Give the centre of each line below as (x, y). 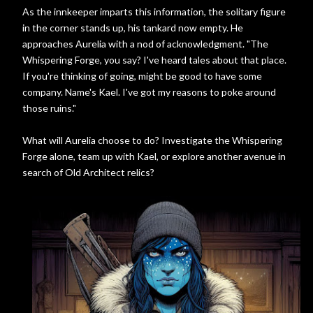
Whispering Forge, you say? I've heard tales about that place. (154, 60)
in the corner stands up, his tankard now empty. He (133, 28)
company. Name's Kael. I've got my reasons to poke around (149, 92)
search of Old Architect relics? (88, 172)
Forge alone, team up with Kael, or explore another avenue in (154, 156)
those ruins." (49, 108)
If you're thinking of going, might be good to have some (142, 76)
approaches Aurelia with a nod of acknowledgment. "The (145, 44)
